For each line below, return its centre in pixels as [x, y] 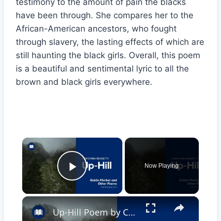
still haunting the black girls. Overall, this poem [108, 55]
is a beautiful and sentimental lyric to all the [102, 69]
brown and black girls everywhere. [84, 82]
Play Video [108, 181]
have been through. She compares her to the [105, 16]
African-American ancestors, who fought [96, 29]
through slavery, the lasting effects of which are [110, 42]
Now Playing [162, 166]
